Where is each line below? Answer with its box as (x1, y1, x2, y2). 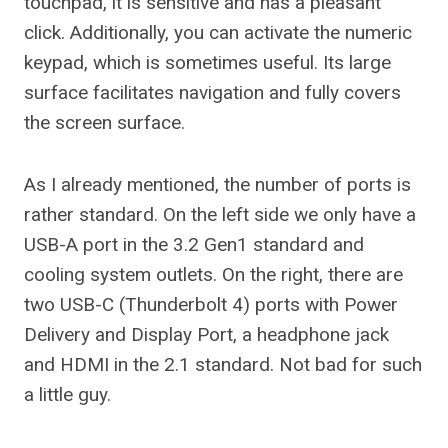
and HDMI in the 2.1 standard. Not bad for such (24, 353, 422, 376)
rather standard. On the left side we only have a (24, 203, 416, 226)
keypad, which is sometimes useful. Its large (24, 51, 391, 74)
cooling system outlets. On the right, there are (24, 263, 403, 286)
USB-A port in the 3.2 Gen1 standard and (24, 233, 364, 256)
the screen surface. (24, 111, 185, 134)
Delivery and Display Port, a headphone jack (24, 323, 389, 346)
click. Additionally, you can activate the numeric (24, 21, 412, 44)
